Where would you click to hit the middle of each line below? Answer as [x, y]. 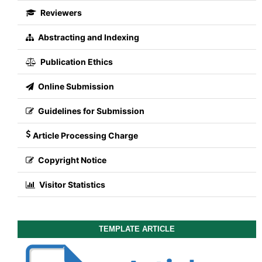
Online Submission [75, 86]
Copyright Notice [71, 160]
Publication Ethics [75, 61]
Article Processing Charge [85, 135]
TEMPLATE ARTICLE [137, 229]
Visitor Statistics [71, 184]
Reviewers [60, 12]
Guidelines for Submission [90, 111]
